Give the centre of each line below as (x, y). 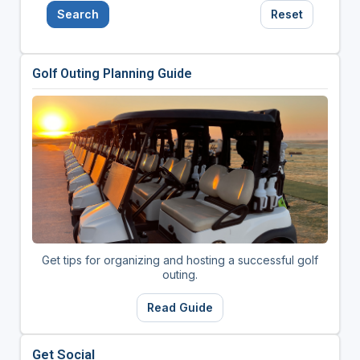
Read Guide (180, 308)
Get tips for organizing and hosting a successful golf (180, 260)
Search (78, 14)
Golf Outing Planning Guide (112, 74)
